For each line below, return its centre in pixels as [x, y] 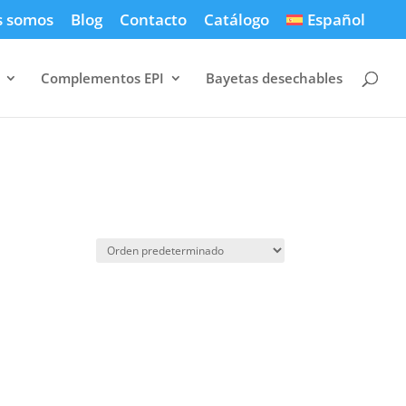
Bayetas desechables [274, 77]
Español [336, 19]
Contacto [153, 19]
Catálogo [236, 19]
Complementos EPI [102, 77]
